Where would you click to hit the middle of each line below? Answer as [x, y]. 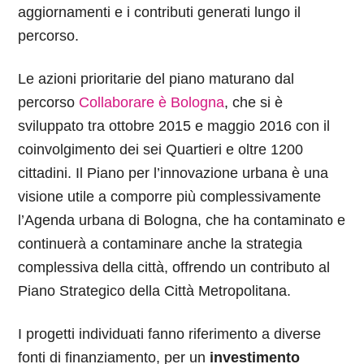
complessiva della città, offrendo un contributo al [174, 267]
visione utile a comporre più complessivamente [170, 197]
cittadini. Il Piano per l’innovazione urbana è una [173, 173]
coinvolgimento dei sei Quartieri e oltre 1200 [161, 149]
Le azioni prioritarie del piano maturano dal [156, 79]
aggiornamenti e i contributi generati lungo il [160, 12]
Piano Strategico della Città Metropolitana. [155, 291]
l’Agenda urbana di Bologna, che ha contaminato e [182, 220]
